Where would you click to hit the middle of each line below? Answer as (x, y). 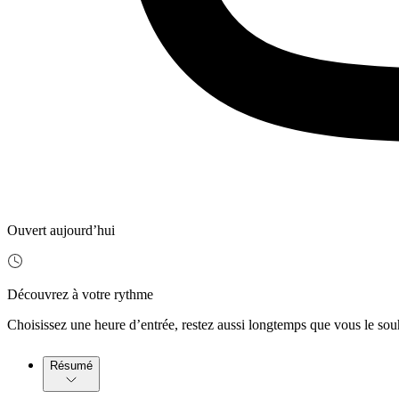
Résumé (71, 366)
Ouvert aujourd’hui (61, 231)
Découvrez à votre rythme (80, 295)
